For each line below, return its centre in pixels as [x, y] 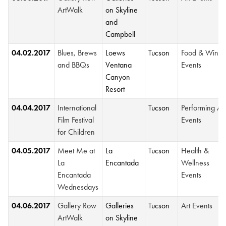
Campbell [121, 34]
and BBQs [74, 65]
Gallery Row [77, 206]
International [77, 108]
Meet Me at [76, 151]
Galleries [120, 206]
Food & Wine [202, 53]
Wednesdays [78, 187]
